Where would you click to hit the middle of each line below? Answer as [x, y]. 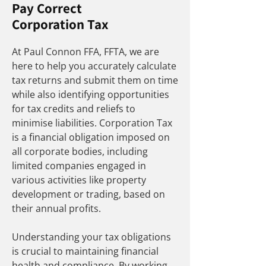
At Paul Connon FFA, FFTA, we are [85, 52]
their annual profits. [58, 208]
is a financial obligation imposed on [91, 137]
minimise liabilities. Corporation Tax [92, 123]
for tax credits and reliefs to [74, 109]
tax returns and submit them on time [95, 80]
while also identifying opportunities [91, 94]
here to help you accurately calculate [94, 66]
